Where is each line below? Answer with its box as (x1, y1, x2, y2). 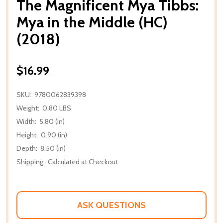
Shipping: (16, 157, 45, 166)
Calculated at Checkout (48, 157, 118, 166)
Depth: (16, 143, 37, 153)
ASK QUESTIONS (77, 199, 146, 211)
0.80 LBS (42, 103, 71, 112)
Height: (16, 130, 38, 139)
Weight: (16, 103, 39, 112)
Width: (16, 116, 36, 126)
